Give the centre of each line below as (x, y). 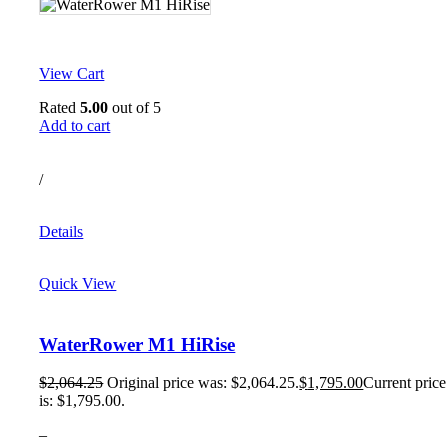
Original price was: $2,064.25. (203, 383)
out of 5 (135, 107)
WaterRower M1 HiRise (137, 344)
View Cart (72, 73)
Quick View (78, 283)
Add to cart (75, 125)
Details (61, 231)
